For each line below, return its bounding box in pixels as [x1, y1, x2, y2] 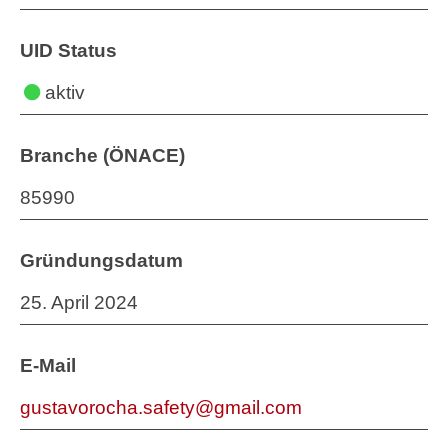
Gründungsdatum [20, 250, 183, 271]
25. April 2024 [20, 292, 138, 313]
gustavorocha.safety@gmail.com [20, 397, 302, 418]
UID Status [20, 40, 117, 61]
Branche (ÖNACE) [20, 145, 185, 166]
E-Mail [20, 355, 76, 376]
